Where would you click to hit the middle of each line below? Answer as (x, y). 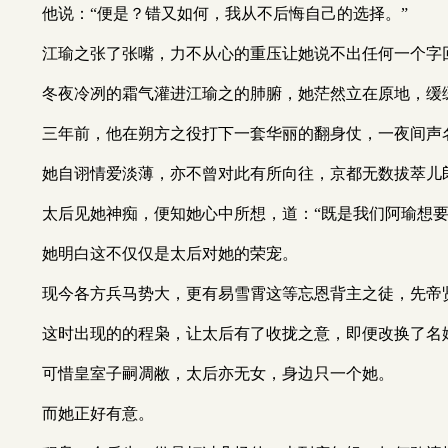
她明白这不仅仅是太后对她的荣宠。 (170, 253)
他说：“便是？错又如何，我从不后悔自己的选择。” (225, 13)
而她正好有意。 (98, 413)
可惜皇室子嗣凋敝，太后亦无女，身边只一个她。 (218, 373)
